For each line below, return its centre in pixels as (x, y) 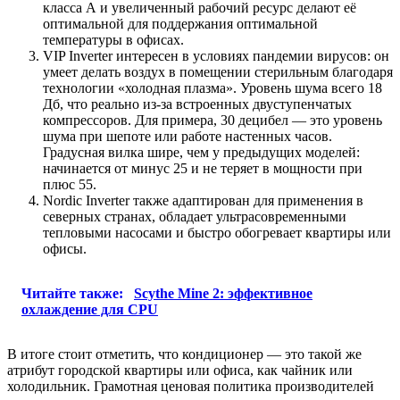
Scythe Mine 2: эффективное (223, 293)
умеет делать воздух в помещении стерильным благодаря (218, 71)
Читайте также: (74, 293)
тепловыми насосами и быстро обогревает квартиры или (217, 232)
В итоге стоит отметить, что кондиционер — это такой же (184, 354)
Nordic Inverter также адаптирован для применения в (203, 200)
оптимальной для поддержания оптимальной (180, 23)
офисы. (65, 248)
